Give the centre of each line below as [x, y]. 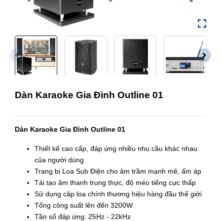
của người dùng [59, 160]
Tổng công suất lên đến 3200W [84, 205]
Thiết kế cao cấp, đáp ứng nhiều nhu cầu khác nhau [116, 148]
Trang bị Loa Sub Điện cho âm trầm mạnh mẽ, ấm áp [118, 171]
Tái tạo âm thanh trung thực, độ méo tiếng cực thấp [115, 182]
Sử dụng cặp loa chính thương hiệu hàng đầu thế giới [118, 194]
